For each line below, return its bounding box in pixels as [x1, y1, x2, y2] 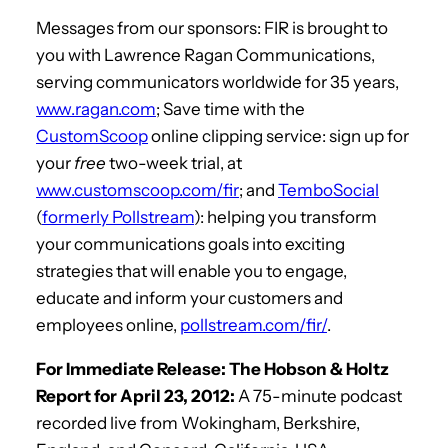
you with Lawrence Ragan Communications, [36, 44, 375, 65]
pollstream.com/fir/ [180, 314, 327, 335]
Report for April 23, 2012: [36, 385, 235, 406]
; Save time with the [156, 98, 305, 119]
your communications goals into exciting [36, 233, 345, 254]
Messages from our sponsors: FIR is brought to [36, 17, 388, 38]
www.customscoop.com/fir [36, 179, 239, 200]
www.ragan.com [36, 98, 156, 119]
